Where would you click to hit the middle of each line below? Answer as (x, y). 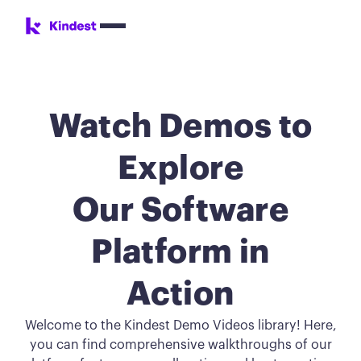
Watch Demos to (180, 127)
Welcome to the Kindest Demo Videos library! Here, (180, 326)
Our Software (180, 211)
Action (180, 295)
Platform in (180, 253)
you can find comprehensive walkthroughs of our (180, 345)
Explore (180, 169)
